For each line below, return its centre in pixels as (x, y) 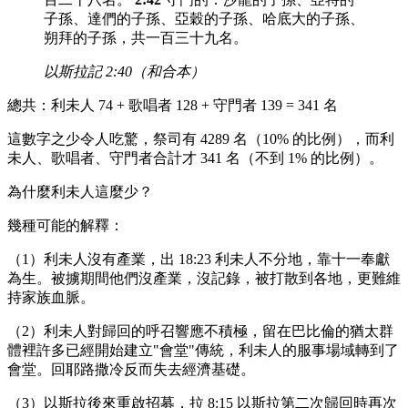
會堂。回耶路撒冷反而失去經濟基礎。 (131, 370)
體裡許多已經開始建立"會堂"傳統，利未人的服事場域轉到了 (203, 351)
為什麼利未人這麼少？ (80, 192)
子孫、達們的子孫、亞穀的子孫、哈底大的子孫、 (204, 19)
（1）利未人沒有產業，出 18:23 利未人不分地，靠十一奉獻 (199, 260)
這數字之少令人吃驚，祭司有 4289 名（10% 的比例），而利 (201, 139)
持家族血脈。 (51, 298)
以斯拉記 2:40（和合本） (124, 72)
